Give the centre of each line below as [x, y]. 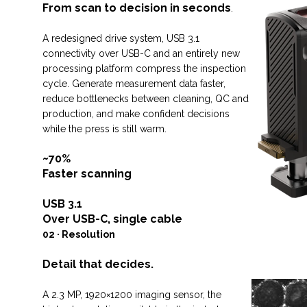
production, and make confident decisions [136, 114]
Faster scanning [87, 174]
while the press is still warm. [105, 129]
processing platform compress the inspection [144, 69]
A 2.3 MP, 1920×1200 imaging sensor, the [132, 295]
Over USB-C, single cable [112, 219]
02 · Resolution [79, 234]
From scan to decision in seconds [137, 8]
